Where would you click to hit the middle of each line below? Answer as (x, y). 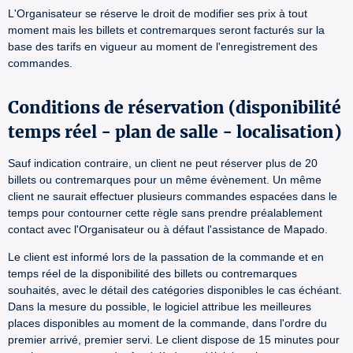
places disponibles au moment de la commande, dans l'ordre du (167, 323)
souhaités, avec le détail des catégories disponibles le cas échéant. (175, 290)
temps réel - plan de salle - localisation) (175, 132)
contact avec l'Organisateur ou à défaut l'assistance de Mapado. (168, 229)
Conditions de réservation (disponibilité (175, 108)
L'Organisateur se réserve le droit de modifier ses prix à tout (158, 13)
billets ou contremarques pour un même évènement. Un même (165, 180)
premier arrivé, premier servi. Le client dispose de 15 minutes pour (174, 340)
